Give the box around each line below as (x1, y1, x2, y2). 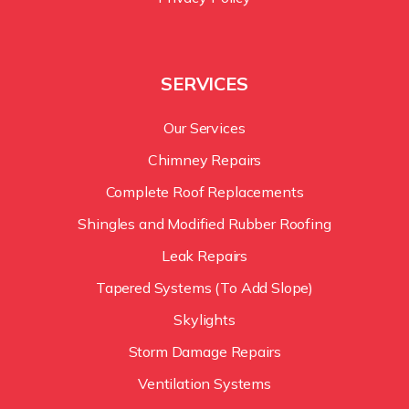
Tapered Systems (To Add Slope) (95, 278, 314, 297)
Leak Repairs (161, 246, 248, 265)
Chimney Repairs (147, 150, 262, 169)
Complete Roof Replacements (105, 182, 304, 201)
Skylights (173, 309, 236, 329)
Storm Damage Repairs (128, 341, 281, 361)
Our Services (163, 118, 246, 137)
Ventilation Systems (138, 373, 271, 393)
